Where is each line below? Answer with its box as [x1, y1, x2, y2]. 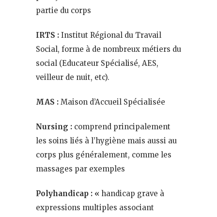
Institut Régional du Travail [61, 30, 161, 40]
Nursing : [36, 122, 74, 131]
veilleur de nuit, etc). [36, 72, 109, 82]
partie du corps [36, 5, 91, 15]
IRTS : [36, 30, 61, 40]
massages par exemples [36, 164, 125, 173]
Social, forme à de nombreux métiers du [36, 44, 181, 54]
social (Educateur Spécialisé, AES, [36, 58, 158, 68]
